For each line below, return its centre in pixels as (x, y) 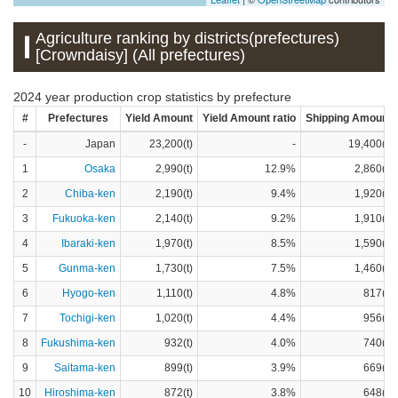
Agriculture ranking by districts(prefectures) (188, 38)
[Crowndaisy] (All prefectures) (141, 55)
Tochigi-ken (88, 318)
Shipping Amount (349, 118)
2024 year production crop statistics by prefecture (152, 96)
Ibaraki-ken (88, 243)
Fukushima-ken (78, 342)
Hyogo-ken (89, 293)
